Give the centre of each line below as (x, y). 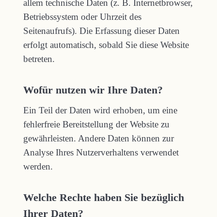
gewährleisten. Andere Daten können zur (99, 138)
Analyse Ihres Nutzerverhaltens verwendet (101, 152)
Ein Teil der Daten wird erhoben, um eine (100, 110)
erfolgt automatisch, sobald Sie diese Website (106, 45)
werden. (38, 166)
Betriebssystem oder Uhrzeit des (82, 17)
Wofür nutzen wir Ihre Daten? (93, 90)
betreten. (39, 59)
